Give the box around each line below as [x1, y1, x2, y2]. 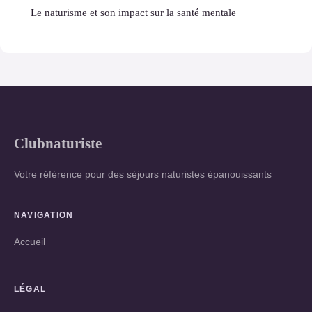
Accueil [14, 235, 45, 247]
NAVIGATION [14, 210, 74, 220]
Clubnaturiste [14, 134, 102, 151]
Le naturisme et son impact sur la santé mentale [31, 6, 236, 18]
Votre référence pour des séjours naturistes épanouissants [14, 168, 272, 180]
